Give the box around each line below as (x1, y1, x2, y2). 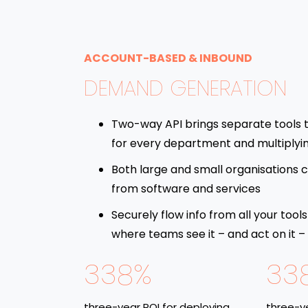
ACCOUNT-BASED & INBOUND (84, 50, 252, 67)
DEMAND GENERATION (84, 74, 287, 104)
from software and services (111, 181, 261, 197)
